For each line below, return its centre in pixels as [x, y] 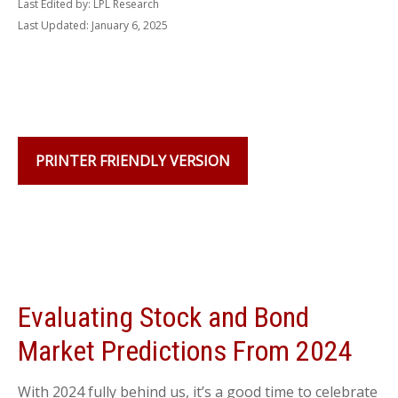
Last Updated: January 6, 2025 [93, 25]
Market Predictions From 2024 [185, 351]
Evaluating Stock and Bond [163, 317]
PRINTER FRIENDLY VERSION [133, 161]
